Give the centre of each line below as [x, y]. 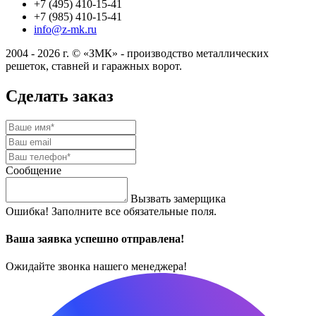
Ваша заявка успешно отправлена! [95, 238]
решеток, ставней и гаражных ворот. [94, 66]
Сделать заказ [60, 96]
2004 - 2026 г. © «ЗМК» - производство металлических [137, 53]
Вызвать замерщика [178, 198]
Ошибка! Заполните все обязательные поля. [111, 211]
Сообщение [34, 170]
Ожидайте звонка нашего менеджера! [96, 267]
